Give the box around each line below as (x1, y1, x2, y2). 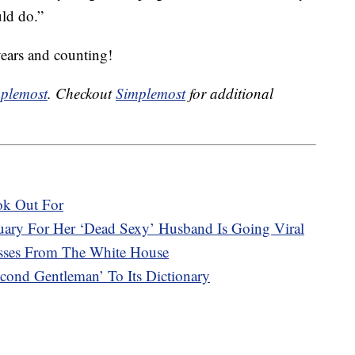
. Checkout (48, 83, 116, 104)
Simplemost (116, 83, 185, 104)
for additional (185, 83, 273, 104)
